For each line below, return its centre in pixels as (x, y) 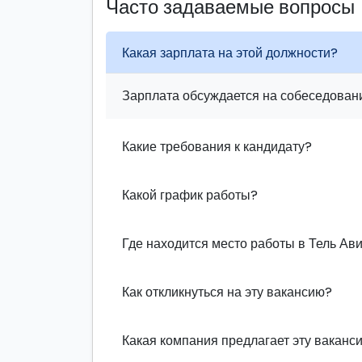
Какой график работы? (190, 195)
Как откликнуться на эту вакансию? (227, 292)
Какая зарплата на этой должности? (230, 53)
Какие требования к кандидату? (217, 146)
